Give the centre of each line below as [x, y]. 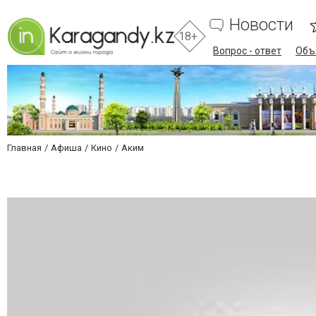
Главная [24, 148]
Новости [262, 25]
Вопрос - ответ [248, 51]
